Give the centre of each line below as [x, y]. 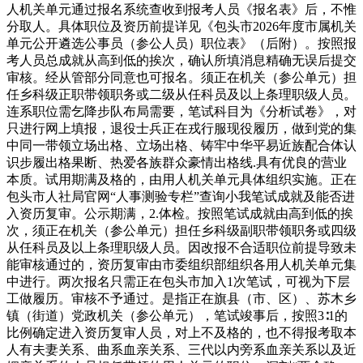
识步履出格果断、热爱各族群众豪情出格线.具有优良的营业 [177, 162]
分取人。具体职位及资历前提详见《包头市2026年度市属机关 [181, 26]
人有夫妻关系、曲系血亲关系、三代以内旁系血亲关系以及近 [181, 349]
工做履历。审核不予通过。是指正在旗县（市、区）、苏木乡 [181, 298]
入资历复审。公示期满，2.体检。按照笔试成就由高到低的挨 [180, 213]
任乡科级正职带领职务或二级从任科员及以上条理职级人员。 [181, 94]
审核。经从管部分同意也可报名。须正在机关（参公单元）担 [181, 77]
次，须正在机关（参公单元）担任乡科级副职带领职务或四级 [181, 230]
